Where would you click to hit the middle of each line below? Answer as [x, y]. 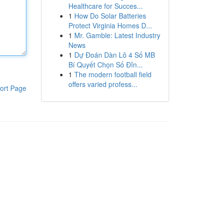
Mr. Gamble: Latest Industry [117, 35]
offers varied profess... [103, 84]
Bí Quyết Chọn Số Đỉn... [105, 65]
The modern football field [113, 74]
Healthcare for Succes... [105, 6]
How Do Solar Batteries [110, 16]
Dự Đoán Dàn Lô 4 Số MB [114, 55]
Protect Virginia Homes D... [110, 25]
